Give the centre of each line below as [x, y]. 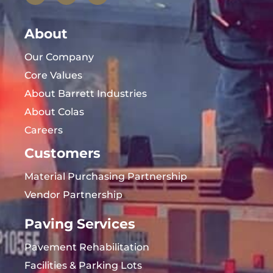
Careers [44, 130]
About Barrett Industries [86, 93]
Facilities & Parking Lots [83, 265]
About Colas [54, 112]
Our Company [59, 57]
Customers [62, 153]
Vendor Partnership [73, 194]
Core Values [53, 75]
